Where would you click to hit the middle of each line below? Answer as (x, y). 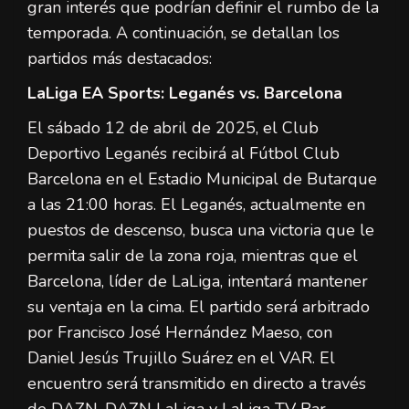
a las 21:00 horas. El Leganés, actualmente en (196, 204)
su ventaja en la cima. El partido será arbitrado (199, 306)
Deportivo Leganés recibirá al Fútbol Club (184, 153)
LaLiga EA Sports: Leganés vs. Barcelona (185, 93)
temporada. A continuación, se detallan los (184, 32)
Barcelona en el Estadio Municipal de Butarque (202, 178)
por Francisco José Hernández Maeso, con (180, 332)
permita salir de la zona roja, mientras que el (193, 255)
